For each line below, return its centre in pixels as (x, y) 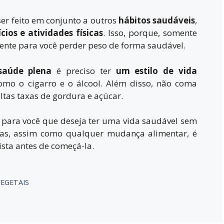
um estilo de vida (156, 70)
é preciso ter (84, 70)
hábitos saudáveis (157, 20)
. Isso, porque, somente (150, 33)
